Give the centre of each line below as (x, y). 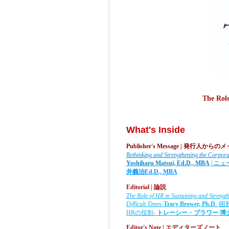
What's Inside (155, 130)
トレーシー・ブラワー (187, 212)
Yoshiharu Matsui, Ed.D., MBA (168, 163)
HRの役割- (141, 212)
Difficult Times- (145, 204)
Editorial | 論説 (146, 187)
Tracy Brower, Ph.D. (190, 204)
